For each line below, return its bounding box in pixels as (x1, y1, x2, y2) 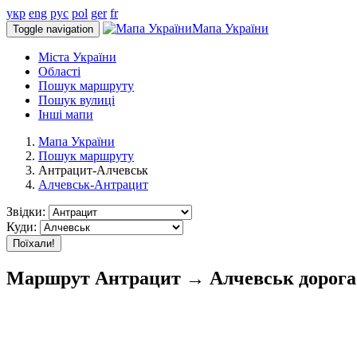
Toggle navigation (13, 23, 93, 35)
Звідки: (6, 205, 45, 218)
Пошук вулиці (38, 93, 115, 107)
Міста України (38, 50, 116, 64)
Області (38, 65, 80, 78)
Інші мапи (38, 108, 93, 121)
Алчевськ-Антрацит (38, 178, 148, 191)
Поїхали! (13, 237, 55, 249)
